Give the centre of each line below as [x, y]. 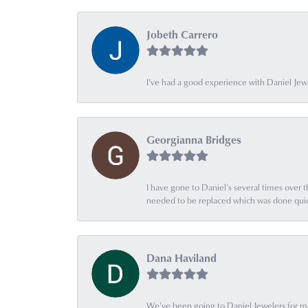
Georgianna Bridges [194, 140]
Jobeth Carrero [182, 35]
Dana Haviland [181, 258]
